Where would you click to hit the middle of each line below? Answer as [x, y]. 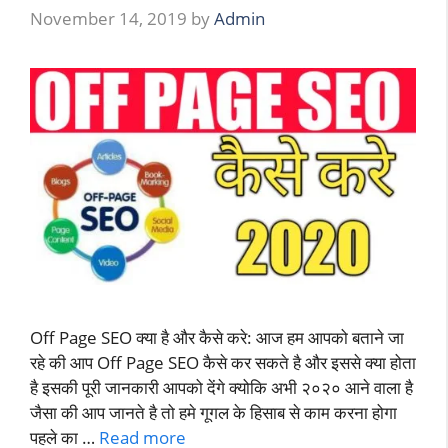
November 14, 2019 [108, 19]
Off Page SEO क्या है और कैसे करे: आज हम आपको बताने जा [217, 338]
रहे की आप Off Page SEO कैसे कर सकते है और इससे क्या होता [223, 363]
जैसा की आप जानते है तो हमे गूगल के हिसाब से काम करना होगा [213, 413]
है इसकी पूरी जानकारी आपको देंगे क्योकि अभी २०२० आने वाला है [221, 388]
